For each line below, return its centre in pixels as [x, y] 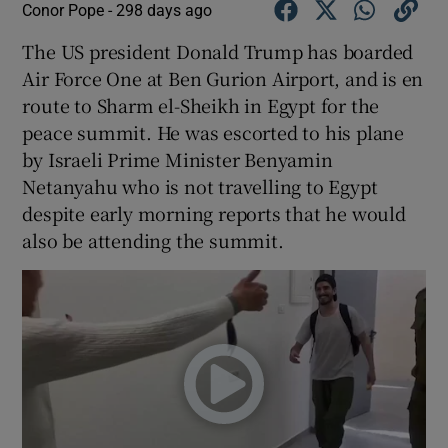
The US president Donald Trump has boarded [218, 51]
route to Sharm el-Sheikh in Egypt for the [201, 105]
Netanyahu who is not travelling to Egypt [200, 186]
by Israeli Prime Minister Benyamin [177, 159]
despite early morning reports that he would [214, 213]
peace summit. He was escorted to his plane [213, 132]
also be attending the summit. [153, 240]
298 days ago [164, 10]
